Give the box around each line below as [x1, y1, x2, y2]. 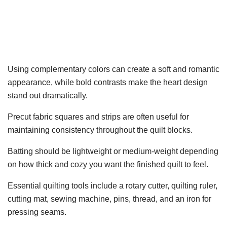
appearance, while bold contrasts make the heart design [8, 78, 208, 87]
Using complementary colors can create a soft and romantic [8, 64, 219, 73]
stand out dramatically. [8, 91, 88, 100]
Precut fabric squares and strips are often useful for [8, 112, 189, 121]
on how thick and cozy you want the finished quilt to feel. [8, 160, 208, 169]
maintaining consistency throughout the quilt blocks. [8, 125, 193, 134]
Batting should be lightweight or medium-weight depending [8, 146, 218, 156]
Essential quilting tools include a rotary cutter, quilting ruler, [8, 181, 217, 190]
